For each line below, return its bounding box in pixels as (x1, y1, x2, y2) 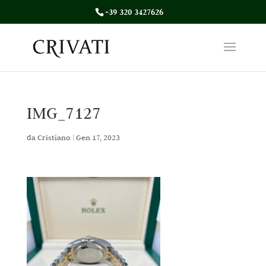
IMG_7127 (26, 103, 101, 123)
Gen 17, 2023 (75, 132, 120, 142)
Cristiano (37, 132, 71, 142)
